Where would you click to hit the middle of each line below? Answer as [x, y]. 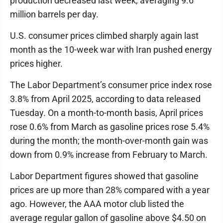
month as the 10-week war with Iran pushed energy [111, 50]
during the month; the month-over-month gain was [109, 141]
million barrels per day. [54, 14]
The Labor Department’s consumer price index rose [111, 85]
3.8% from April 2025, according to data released [105, 99]
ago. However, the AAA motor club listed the [97, 204]
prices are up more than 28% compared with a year [110, 190]
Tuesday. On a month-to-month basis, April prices [107, 113]
